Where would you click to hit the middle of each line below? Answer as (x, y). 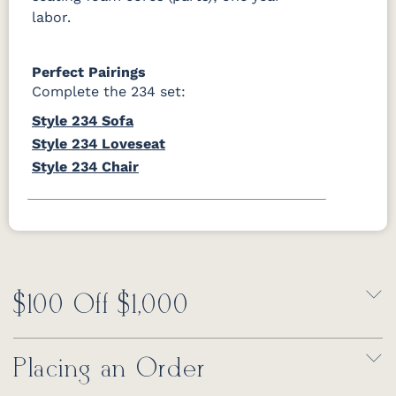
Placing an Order (110, 369)
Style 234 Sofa (83, 120)
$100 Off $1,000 (101, 305)
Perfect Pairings (89, 72)
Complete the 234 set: (109, 91)
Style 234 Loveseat (99, 143)
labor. (51, 17)
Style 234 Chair (85, 166)
